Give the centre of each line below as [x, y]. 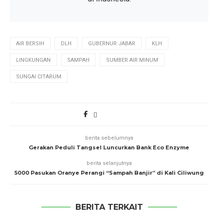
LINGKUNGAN [33, 60]
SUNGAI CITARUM [39, 77]
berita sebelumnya [109, 138]
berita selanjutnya [109, 163]
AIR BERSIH [30, 44]
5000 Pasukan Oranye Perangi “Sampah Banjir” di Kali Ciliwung [109, 173]
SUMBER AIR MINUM [132, 60]
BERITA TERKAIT [109, 207]
